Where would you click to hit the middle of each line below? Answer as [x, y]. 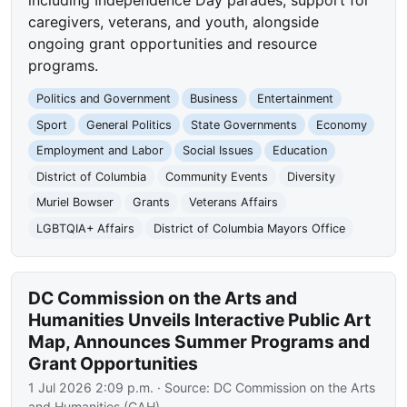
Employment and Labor [100, 151]
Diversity [311, 176]
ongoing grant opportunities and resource [173, 43]
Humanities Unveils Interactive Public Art [200, 319]
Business [213, 99]
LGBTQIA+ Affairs [86, 228]
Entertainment [295, 99]
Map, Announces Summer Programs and [199, 341]
